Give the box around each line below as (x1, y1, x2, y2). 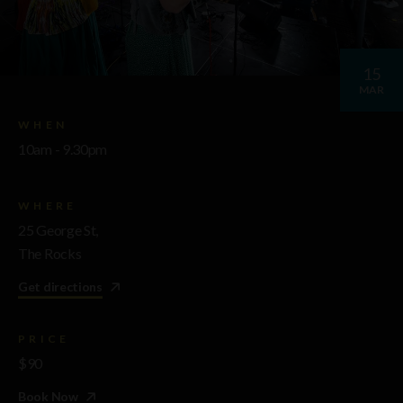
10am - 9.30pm (18, 140, 108, 158)
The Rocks (18, 245, 82, 263)
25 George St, (18, 221, 99, 239)
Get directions (18, 279, 103, 295)
